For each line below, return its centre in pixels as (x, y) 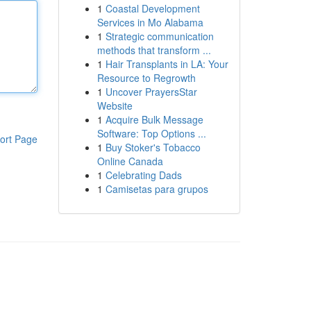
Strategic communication (159, 36)
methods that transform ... (154, 50)
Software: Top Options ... (151, 133)
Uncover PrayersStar (151, 92)
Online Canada (130, 161)
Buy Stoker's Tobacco (153, 147)
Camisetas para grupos (157, 189)
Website (115, 106)
